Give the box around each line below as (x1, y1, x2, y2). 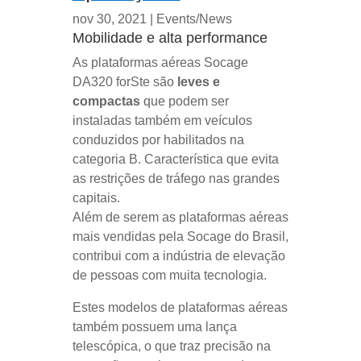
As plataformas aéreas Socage (72, 55, 248, 69)
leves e (176, 74, 220, 89)
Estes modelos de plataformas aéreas (72, 300, 288, 314)
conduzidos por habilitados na (72, 132, 244, 147)
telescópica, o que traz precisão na (72, 338, 271, 353)
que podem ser (139, 93, 229, 108)
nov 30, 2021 (72, 11, 147, 26)
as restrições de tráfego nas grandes (72, 171, 280, 185)
